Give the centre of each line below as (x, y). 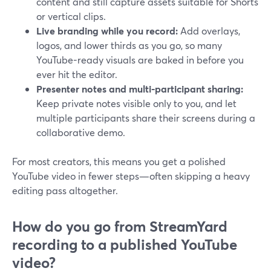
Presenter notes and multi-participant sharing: (140, 89)
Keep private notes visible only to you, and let (136, 103)
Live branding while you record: (107, 31)
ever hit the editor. (77, 74)
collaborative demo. (81, 132)
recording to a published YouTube (125, 244)
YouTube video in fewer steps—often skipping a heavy (131, 176)
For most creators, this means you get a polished (119, 161)
